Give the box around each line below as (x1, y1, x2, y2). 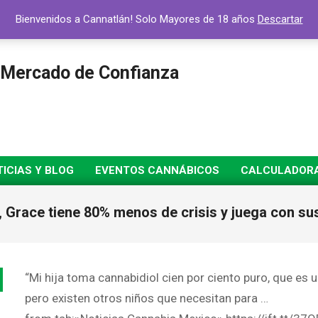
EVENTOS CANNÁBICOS (95, 164, 219, 177)
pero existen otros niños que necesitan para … (25, 291, 269, 305)
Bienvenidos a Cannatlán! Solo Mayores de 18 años (15, 13, 258, 26)
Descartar (257, 13, 303, 26)
